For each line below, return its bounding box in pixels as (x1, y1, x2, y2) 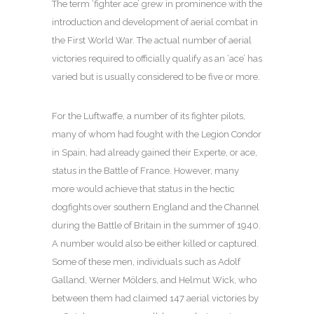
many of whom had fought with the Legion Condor (52, 128, 261, 139)
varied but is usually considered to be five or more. (52, 71, 260, 82)
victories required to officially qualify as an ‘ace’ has (52, 53, 262, 64)
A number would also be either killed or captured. (52, 238, 259, 249)
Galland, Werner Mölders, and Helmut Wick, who (52, 274, 257, 285)
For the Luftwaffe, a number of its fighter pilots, (52, 110, 245, 121)
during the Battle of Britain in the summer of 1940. (52, 219, 261, 231)
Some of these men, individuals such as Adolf (52, 256, 240, 267)
